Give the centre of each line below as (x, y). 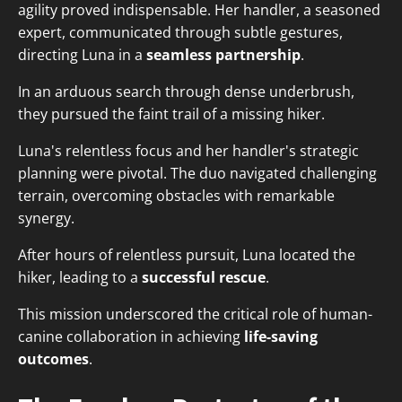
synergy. (46, 218)
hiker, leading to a (80, 278)
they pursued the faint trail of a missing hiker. (171, 114)
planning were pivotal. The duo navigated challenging (197, 174)
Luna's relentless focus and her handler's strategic (188, 151)
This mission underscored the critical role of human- (195, 315)
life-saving (281, 337)
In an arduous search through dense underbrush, (186, 92)
